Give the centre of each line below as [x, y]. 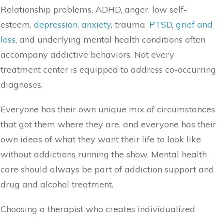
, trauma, [130, 25]
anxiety [96, 25]
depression [56, 25]
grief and [194, 25]
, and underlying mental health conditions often [110, 40]
